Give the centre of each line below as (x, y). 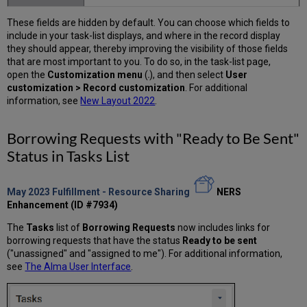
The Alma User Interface (78, 267)
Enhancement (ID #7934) (63, 205)
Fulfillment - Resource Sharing (121, 192)
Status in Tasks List (69, 156)
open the (27, 75)
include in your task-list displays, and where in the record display (144, 36)
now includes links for (223, 228)
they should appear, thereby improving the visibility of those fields (148, 49)
